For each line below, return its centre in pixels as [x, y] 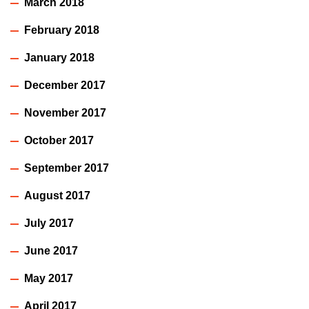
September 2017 [67, 168]
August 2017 [57, 196]
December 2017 [65, 86]
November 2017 [65, 113]
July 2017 [49, 223]
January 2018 [59, 58]
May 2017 [49, 279]
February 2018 [62, 30]
